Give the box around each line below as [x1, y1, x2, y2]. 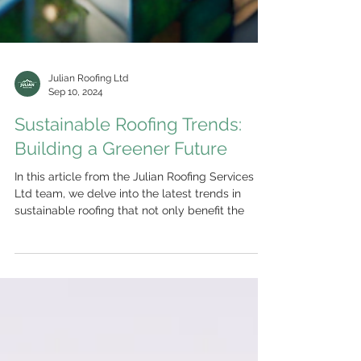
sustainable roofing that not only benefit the [15, 346, 244, 359]
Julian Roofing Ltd [48, 214, 128, 226]
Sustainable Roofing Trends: [15, 255, 242, 276]
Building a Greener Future [15, 280, 227, 301]
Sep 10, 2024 [48, 227, 103, 239]
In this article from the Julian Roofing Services [15, 312, 254, 325]
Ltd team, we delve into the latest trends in [15, 329, 241, 342]
